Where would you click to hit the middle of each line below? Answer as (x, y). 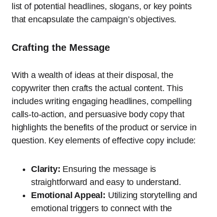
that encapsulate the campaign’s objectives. (94, 20)
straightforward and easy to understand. (106, 182)
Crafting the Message (61, 48)
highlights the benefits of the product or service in (104, 128)
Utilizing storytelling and (151, 195)
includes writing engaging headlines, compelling (102, 101)
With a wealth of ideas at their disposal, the (93, 75)
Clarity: (46, 169)
